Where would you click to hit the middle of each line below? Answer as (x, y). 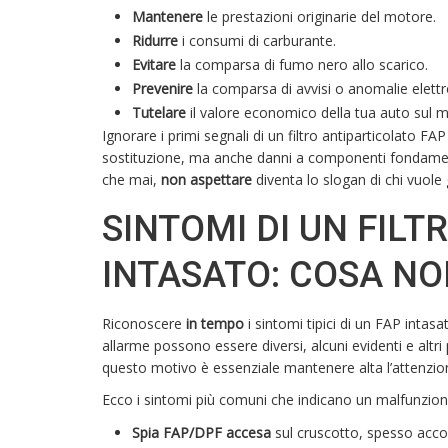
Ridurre (155, 41)
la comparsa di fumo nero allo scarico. (302, 65)
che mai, (131, 180)
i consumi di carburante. (257, 41)
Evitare (154, 65)
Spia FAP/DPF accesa (201, 433)
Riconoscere (144, 324)
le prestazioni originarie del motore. (319, 17)
